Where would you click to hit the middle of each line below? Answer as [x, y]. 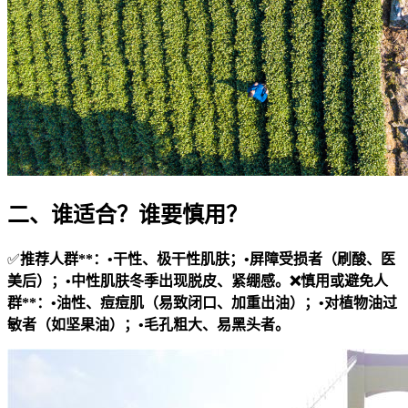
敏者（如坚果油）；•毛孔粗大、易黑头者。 [148, 325]
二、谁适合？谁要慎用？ [127, 215]
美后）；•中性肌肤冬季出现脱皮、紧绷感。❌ [154, 281]
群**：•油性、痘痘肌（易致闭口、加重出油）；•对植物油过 [202, 303]
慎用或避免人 [344, 281]
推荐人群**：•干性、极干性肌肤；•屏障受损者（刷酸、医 [208, 260]
